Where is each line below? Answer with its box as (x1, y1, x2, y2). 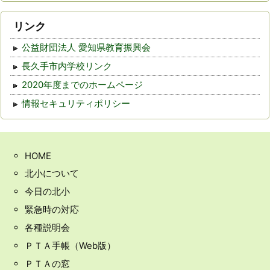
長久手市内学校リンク (22, 60, 112, 72)
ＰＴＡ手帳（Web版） (25, 240, 116, 252)
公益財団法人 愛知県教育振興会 (22, 42, 151, 54)
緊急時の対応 (25, 204, 79, 216)
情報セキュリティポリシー (22, 98, 130, 110)
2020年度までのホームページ (22, 79, 143, 91)
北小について (25, 168, 79, 180)
